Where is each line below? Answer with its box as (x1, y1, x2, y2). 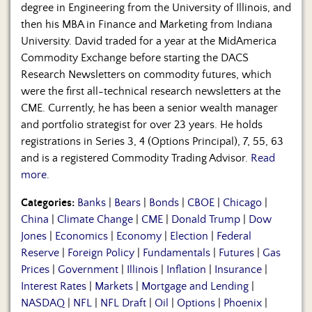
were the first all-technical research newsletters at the (21, 85, 281, 98)
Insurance (214, 263, 262, 276)
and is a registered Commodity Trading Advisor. (21, 152, 251, 165)
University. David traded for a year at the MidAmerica (21, 35, 276, 48)
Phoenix (224, 297, 262, 310)
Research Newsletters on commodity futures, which (21, 68, 272, 81)
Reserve (21, 247, 59, 260)
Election (170, 230, 208, 243)
